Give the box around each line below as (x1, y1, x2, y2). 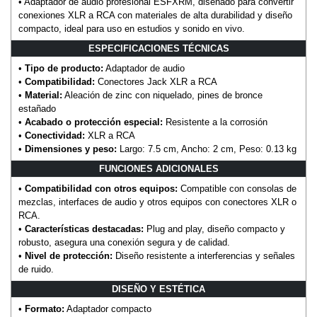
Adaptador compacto (64, 304, 151, 315)
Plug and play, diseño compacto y (144, 224, 285, 235)
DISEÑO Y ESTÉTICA (112, 284, 205, 295)
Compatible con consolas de (178, 183, 296, 195)
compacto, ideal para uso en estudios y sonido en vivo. (18, 23, 245, 35)
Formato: (25, 304, 64, 315)
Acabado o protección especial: (25, 117, 163, 128)
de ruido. (18, 264, 54, 275)
